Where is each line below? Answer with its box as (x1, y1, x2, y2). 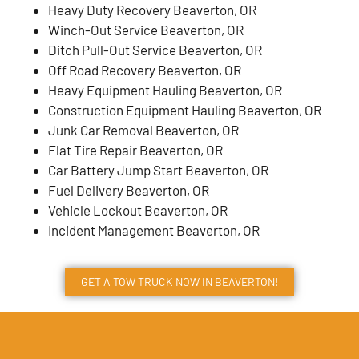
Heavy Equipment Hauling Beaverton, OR (48, 82, 282, 99)
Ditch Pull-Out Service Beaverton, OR (48, 42, 262, 58)
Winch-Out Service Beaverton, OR (48, 22, 244, 38)
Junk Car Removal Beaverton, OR (48, 122, 239, 139)
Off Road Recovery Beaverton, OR (48, 62, 241, 79)
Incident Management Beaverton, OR (48, 222, 260, 239)
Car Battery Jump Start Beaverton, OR (48, 162, 268, 179)
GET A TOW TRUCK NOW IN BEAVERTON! (81, 275, 278, 289)
